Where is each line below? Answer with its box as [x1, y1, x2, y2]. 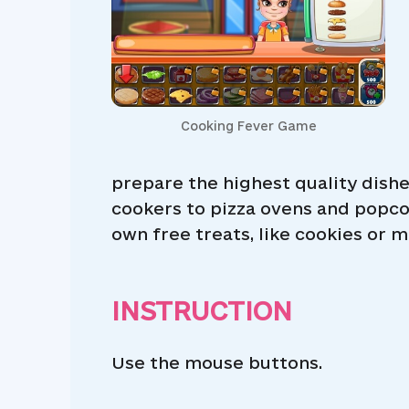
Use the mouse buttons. [111, 352, 322, 372]
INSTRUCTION [111, 296, 292, 326]
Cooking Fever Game [180, 119, 317, 133]
